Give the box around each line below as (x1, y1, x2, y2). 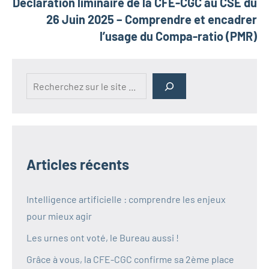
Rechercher (26, 75, 76, 87)
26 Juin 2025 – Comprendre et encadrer (46, 12, 257, 27)
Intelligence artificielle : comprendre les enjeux (26, 193, 226, 205)
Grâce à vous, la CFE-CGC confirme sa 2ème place (26, 253, 234, 265)
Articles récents (26, 156, 129, 174)
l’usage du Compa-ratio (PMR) (100, 29, 257, 44)
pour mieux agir (26, 210, 92, 222)
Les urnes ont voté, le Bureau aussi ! (26, 232, 179, 244)
